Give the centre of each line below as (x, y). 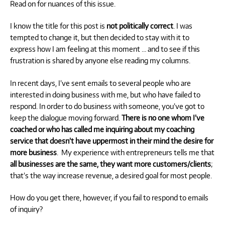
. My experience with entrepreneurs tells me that (136, 152)
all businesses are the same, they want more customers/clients (110, 163)
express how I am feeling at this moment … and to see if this (105, 49)
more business (33, 152)
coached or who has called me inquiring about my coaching (102, 129)
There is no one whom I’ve (163, 117)
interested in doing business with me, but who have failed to (105, 94)
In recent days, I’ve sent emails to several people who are (100, 83)
